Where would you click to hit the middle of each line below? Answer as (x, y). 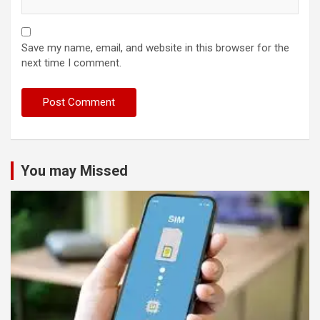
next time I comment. (71, 62)
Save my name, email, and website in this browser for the (155, 47)
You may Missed (74, 170)
